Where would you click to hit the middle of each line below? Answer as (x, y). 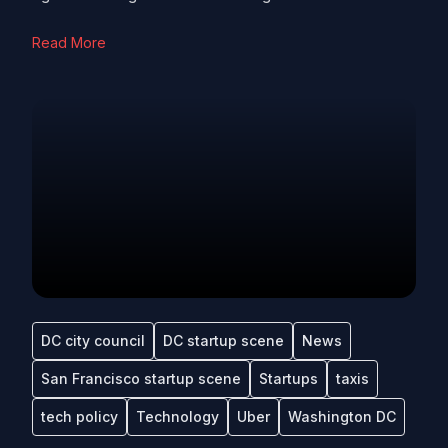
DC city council (93, 340)
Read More (69, 42)
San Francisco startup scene (141, 378)
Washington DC (342, 416)
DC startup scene (223, 340)
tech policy (79, 416)
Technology (177, 416)
